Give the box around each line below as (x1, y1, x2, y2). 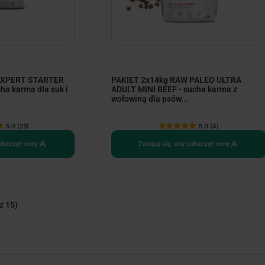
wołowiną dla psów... (111, 94, 188, 104)
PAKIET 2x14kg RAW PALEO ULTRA (111, 75, 241, 85)
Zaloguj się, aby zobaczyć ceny (138, 140, 230, 148)
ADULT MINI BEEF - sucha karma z (111, 85, 237, 95)
